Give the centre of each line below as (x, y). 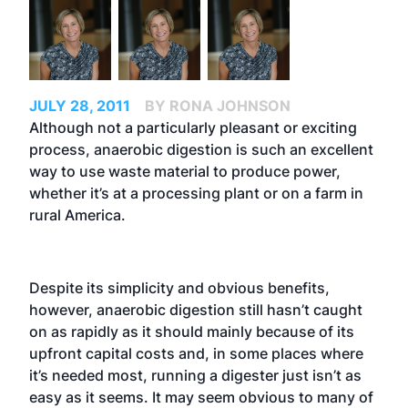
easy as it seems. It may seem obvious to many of (201, 397)
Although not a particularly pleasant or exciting (193, 127)
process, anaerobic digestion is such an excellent (201, 149)
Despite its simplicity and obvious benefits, (179, 287)
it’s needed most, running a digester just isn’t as (195, 375)
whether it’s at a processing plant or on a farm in (196, 193)
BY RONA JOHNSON (218, 105)
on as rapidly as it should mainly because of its (192, 331)
